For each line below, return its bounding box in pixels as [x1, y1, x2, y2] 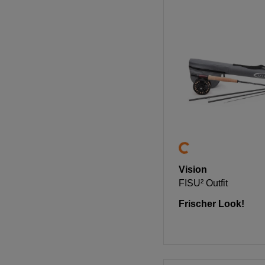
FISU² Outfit [178, 178, 228, 189]
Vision [178, 164, 207, 175]
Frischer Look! [178, 199, 244, 209]
